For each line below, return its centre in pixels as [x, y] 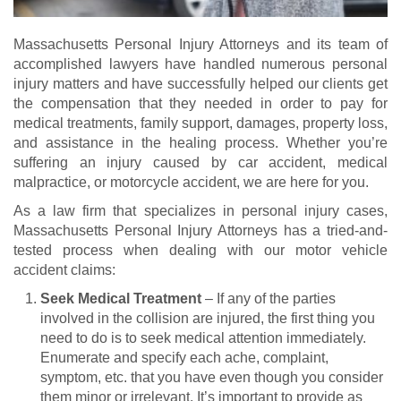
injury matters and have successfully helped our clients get [200, 83]
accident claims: [64, 269]
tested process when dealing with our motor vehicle [200, 250]
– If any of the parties [270, 298]
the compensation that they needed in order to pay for [200, 103]
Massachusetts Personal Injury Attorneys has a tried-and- [200, 230]
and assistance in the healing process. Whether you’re [200, 142]
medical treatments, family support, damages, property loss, [200, 123]
